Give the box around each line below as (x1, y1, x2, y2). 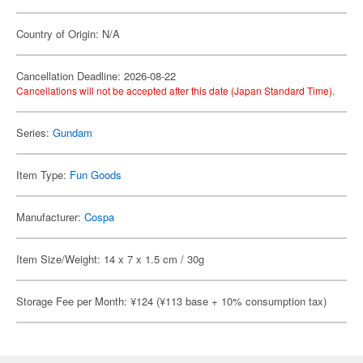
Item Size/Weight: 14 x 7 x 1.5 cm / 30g (16, 251, 204, 267)
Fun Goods (70, 167, 122, 182)
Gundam (53, 125, 92, 140)
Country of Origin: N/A (16, 26, 120, 41)
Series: (16, 125, 53, 140)
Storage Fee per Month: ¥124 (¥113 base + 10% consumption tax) (16, 293, 327, 309)
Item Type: (16, 167, 70, 182)
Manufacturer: (16, 209, 84, 224)
